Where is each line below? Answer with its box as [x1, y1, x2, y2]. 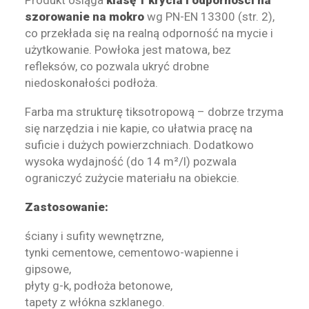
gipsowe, [25, 262, 71, 276]
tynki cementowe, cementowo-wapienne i [25, 246, 239, 259]
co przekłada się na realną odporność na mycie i [25, 26, 273, 40]
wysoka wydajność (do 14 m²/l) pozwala [25, 154, 237, 168]
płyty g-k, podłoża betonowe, [25, 279, 172, 292]
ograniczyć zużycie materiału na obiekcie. [25, 171, 239, 185]
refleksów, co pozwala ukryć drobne [25, 59, 209, 73]
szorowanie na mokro [25, 10, 144, 23]
